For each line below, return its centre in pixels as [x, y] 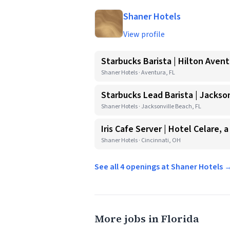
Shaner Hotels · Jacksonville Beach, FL [151, 107]
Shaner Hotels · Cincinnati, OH [141, 140]
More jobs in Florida [147, 219]
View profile [144, 34]
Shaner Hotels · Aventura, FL [138, 73]
